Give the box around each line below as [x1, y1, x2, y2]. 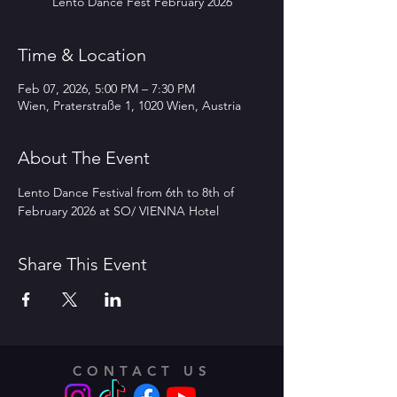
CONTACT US [72, 362, 212, 379]
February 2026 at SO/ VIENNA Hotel [18, 202, 222, 219]
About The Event [18, 146, 150, 168]
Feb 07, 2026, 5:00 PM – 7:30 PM [18, 80, 195, 97]
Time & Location [18, 43, 146, 66]
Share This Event [18, 253, 147, 275]
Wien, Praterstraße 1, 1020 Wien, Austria [18, 97, 241, 113]
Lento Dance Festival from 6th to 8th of [18, 183, 237, 200]
